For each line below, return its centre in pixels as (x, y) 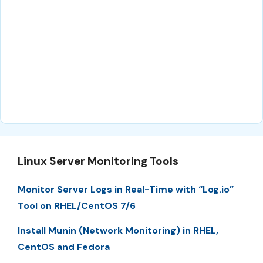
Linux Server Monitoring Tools (98, 161)
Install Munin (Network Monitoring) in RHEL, (118, 231)
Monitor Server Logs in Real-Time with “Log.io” (126, 189)
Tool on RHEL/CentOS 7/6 (77, 205)
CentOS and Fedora (64, 247)
